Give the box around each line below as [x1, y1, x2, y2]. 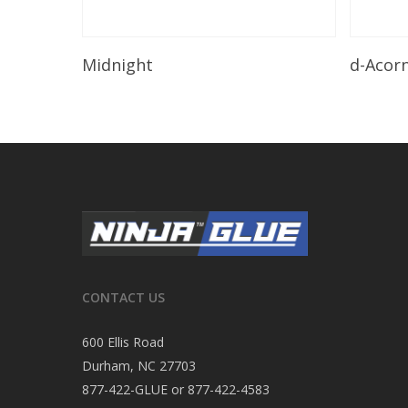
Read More [155, 46, 221, 65]
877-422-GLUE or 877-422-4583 [82, 380, 270, 398]
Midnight [82, 53, 153, 76]
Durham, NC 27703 [82, 356, 196, 374]
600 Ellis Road [82, 332, 164, 351]
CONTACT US [82, 288, 165, 306]
